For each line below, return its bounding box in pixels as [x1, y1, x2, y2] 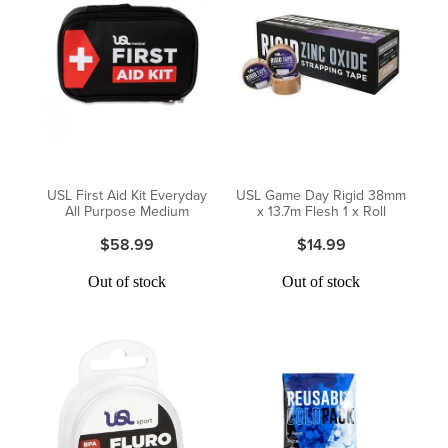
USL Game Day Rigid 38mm [236, 185, 406, 206]
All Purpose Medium [65, 201, 189, 222]
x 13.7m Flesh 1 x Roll [256, 201, 386, 222]
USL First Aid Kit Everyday [47, 185, 207, 206]
